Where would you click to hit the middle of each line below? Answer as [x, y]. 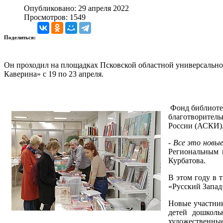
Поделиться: [21, 37]
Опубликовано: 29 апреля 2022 [76, 8]
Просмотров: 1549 [55, 17]
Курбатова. [187, 160]
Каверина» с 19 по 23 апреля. [54, 74]
